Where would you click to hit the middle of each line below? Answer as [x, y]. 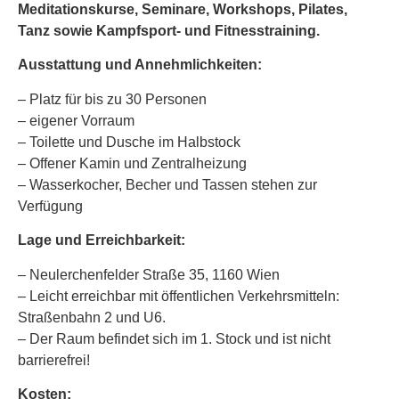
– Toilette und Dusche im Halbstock [131, 142]
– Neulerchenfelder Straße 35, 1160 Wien [151, 274]
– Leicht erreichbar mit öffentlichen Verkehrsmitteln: [179, 296]
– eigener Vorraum [78, 120]
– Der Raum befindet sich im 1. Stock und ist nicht [174, 338]
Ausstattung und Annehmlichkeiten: [140, 65]
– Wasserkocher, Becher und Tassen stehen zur [167, 184]
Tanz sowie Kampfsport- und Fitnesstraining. [171, 31]
